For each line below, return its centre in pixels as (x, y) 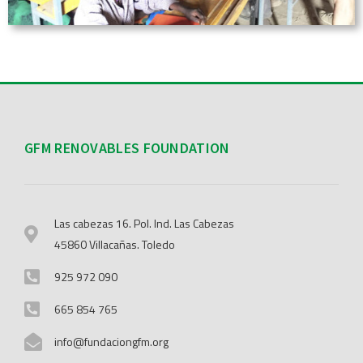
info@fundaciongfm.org (111, 342)
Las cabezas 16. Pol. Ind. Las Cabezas (144, 224)
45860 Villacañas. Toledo (114, 245)
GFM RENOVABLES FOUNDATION (127, 148)
